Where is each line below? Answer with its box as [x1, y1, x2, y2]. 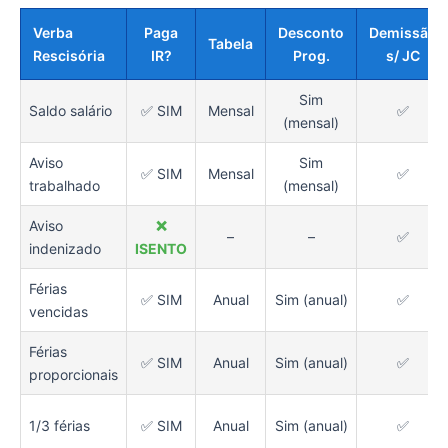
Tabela [208, 35, 253, 53]
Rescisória [33, 47, 105, 65]
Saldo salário [29, 102, 112, 120]
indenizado [29, 240, 101, 258]
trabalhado [29, 177, 100, 195]
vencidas [29, 303, 88, 321]
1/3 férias [29, 417, 90, 435]
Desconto [278, 24, 344, 42]
